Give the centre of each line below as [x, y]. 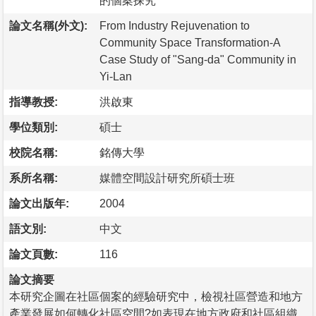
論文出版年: [39, 203]
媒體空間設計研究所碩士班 [167, 178]
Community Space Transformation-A [190, 42]
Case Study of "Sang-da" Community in [198, 59]
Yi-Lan [116, 76]
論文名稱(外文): [48, 25]
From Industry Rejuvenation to [175, 25]
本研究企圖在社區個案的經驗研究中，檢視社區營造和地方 [156, 296]
